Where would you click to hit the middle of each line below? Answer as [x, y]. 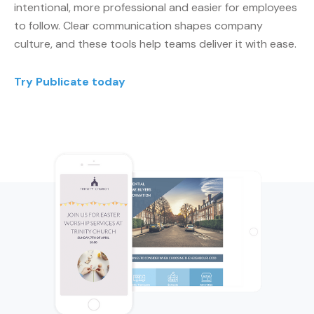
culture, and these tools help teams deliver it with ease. [155, 44]
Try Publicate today [70, 82]
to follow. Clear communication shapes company [138, 26]
